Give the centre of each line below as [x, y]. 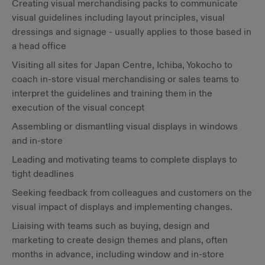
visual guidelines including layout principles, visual [118, 17]
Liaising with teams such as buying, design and [111, 226]
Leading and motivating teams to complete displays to [125, 159]
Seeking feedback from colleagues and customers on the [132, 193]
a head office [39, 46]
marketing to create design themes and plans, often [120, 240]
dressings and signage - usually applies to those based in [132, 32]
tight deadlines [43, 174]
